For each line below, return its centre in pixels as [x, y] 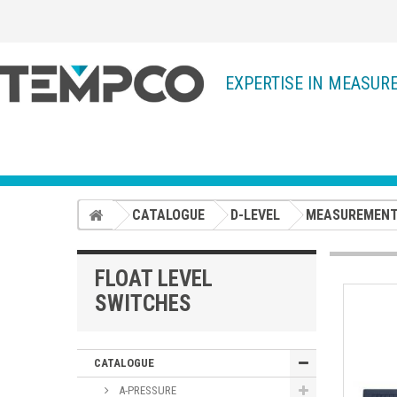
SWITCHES [143, 303]
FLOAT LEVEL [154, 278]
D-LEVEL [255, 214]
